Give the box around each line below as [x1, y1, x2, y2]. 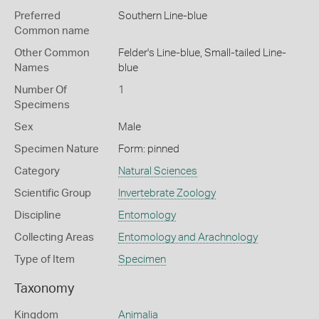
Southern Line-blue [117, 11, 207, 21]
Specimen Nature [14, 144, 99, 155]
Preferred [14, 11, 61, 21]
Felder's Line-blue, [117, 48, 204, 58]
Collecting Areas [14, 232, 94, 243]
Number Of [14, 85, 67, 95]
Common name [14, 26, 90, 36]
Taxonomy [14, 283, 74, 296]
